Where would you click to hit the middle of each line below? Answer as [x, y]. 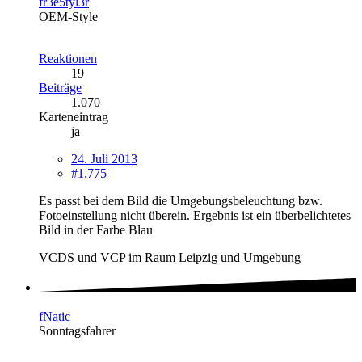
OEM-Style [68, 17]
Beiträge [60, 88]
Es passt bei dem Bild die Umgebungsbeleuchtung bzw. [181, 201]
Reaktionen [68, 59]
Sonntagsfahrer [77, 330]
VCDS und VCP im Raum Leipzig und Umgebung [170, 258]
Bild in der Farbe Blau [96, 230]
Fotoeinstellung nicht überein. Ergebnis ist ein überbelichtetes [195, 216]
